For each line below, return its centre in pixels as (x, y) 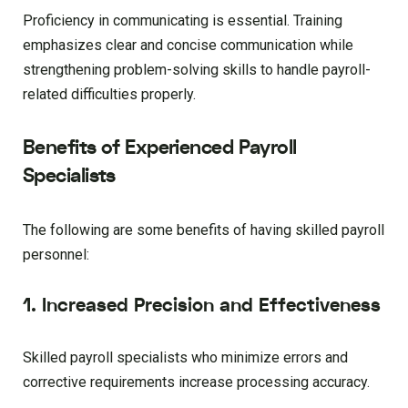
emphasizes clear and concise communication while (188, 46)
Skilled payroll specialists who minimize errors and (185, 358)
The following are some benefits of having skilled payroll (204, 230)
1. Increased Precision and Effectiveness (202, 306)
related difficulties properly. (109, 95)
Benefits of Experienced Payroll (160, 148)
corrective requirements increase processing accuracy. (196, 382)
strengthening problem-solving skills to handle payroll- (197, 70)
